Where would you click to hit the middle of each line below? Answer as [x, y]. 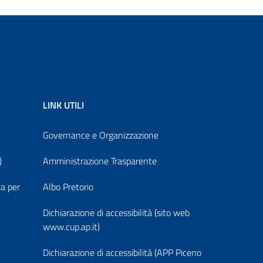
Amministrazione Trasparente [100, 161]
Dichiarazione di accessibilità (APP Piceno [122, 252]
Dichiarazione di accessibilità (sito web [116, 212]
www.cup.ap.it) [71, 226]
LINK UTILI [63, 105]
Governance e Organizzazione [101, 135]
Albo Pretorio [68, 186]
